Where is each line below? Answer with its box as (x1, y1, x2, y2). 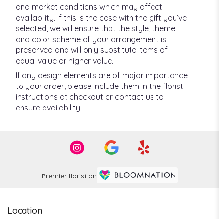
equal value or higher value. (16, 56, 113, 66)
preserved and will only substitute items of (16, 45, 168, 55)
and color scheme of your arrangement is (16, 34, 166, 44)
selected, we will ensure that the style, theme (16, 23, 175, 34)
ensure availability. (16, 103, 82, 113)
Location (7, 205, 42, 217)
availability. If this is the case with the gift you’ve (16, 13, 187, 23)
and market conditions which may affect (16, 2, 162, 12)
